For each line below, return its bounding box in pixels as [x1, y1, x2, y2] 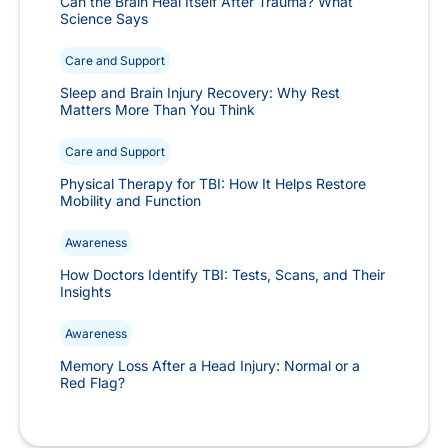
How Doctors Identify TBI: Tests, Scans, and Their [60, 265, 385, 283]
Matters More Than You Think [60, 100, 255, 118]
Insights [60, 282, 111, 300]
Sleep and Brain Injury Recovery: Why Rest [60, 83, 340, 101]
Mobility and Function [60, 191, 201, 209]
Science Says [60, 9, 148, 27]
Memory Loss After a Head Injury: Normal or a [60, 356, 360, 374]
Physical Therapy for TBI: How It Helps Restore [60, 174, 366, 192]
